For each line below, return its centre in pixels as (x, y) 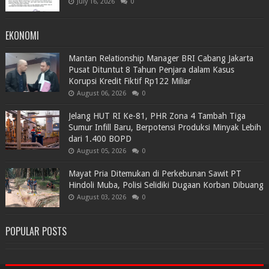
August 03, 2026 (101, 197)
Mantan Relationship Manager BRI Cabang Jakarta (161, 58)
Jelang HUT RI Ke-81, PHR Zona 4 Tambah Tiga (157, 116)
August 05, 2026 (101, 151)
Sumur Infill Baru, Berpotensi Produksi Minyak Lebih (165, 127)
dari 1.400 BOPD (100, 138)
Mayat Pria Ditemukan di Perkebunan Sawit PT (155, 173)
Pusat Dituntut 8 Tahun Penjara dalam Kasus (151, 69)
